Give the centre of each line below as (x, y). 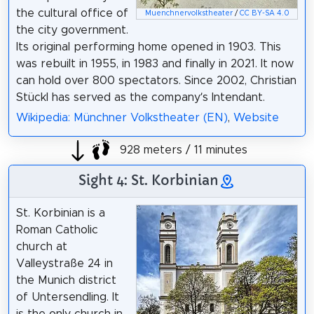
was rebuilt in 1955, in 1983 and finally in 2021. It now (155, 63)
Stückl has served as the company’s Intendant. (140, 97)
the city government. (72, 30)
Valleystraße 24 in (64, 263)
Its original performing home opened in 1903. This (148, 47)
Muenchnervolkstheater (189, 14)
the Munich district (66, 280)
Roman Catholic (57, 230)
